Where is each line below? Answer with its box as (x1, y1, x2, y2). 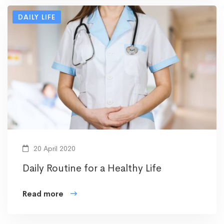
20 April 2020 (31, 143, 75, 153)
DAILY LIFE (18, 12, 55, 21)
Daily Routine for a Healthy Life (22, 161, 161, 174)
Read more (22, 188, 63, 198)
